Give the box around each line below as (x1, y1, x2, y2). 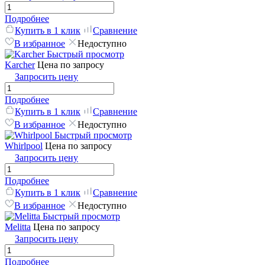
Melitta (5, 221, 31, 232)
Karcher (5, 59, 35, 70)
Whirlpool (5, 140, 43, 151)
